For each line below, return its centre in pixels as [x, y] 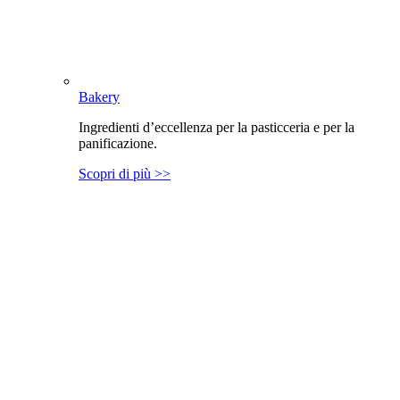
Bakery [99, 97]
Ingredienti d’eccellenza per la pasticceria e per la [217, 127]
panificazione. [118, 143]
